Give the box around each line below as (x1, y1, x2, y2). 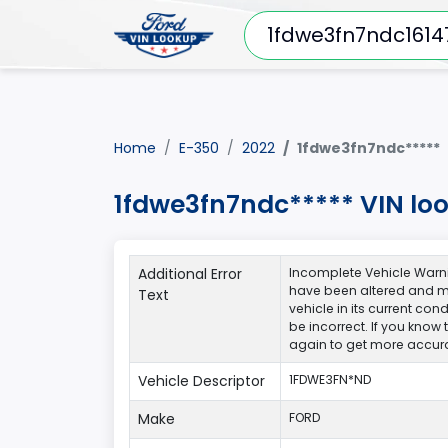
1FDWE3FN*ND (289, 371, 371, 388)
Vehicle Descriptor (138, 371, 265, 391)
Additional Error (138, 264, 242, 284)
